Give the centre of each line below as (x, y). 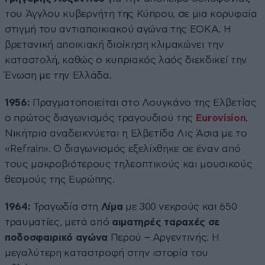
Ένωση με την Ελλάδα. (58, 75)
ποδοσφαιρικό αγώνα (56, 237)
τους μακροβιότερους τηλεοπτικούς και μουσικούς (129, 164)
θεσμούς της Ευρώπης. (60, 179)
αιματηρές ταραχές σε (166, 222)
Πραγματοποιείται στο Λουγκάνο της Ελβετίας (143, 102)
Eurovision (221, 118)
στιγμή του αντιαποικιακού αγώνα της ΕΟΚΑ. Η (118, 29)
